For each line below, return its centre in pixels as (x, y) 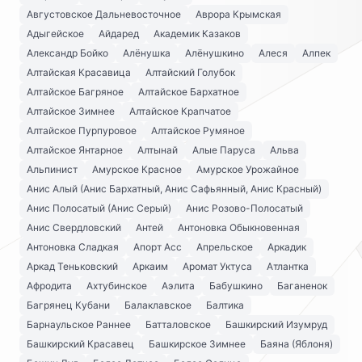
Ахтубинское (117, 286)
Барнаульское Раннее (79, 324)
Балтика (225, 305)
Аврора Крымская (238, 14)
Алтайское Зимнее (71, 111)
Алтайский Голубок (190, 72)
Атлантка (288, 266)
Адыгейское (55, 34)
